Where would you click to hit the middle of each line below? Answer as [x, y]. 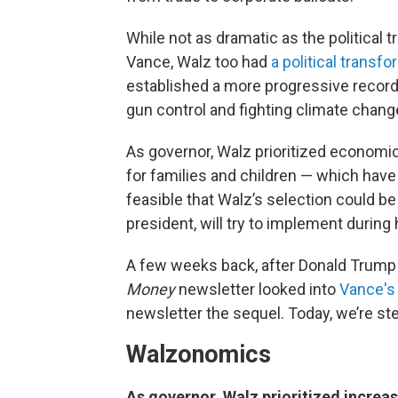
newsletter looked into [257, 289]
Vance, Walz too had [199, 62]
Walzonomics [199, 354]
